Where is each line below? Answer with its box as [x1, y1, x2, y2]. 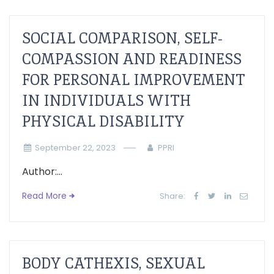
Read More [22, 190, 67, 202]
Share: [160, 191, 186, 201]
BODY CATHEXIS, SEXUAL [22, 254, 205, 273]
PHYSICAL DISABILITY [22, 112, 185, 131]
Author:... [22, 165, 62, 179]
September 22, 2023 [34, 143, 116, 153]
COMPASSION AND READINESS [22, 50, 242, 68]
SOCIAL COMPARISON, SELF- [22, 29, 223, 48]
